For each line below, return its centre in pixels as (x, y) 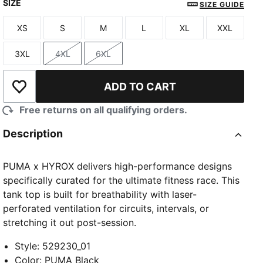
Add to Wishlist (52, 92)
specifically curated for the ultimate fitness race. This (122, 181)
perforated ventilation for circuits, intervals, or (106, 209)
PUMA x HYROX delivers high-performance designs (118, 166)
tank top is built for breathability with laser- (100, 195)
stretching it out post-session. (70, 223)
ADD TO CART (140, 86)
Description (33, 134)
